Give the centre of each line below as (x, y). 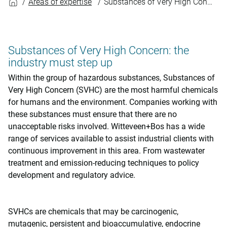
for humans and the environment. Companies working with (113, 102)
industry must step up (60, 63)
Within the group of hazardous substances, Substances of (111, 78)
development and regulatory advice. (72, 175)
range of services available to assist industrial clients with (111, 138)
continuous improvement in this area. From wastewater (106, 150)
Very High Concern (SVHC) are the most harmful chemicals (113, 90)
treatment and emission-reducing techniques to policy (104, 163)
